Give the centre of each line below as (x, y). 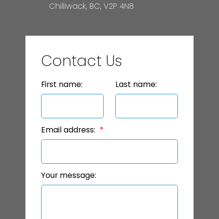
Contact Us (81, 61)
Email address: (69, 130)
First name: (62, 85)
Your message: (68, 175)
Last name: (136, 85)
